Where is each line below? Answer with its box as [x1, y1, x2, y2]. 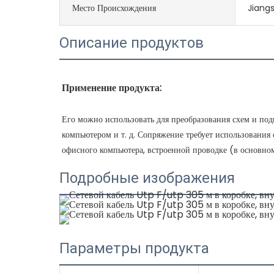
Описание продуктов [59, 34, 204, 51]
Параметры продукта [59, 239, 210, 257]
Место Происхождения [72, 1, 157, 14]
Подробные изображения [59, 169, 235, 187]
